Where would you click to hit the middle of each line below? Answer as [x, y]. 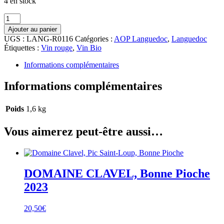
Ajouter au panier [32, 29]
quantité [16, 17]
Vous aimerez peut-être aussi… [83, 131]
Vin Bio [89, 47]
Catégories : [94, 38]
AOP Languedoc [141, 38]
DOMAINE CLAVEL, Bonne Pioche [117, 174]
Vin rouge [57, 47]
